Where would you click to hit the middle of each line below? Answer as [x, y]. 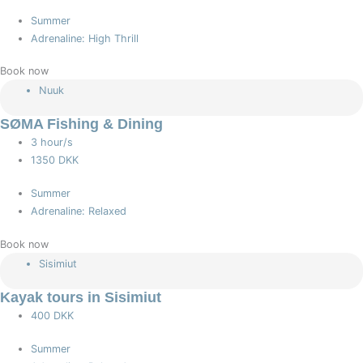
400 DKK [53, 315]
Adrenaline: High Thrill [85, 39]
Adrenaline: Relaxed [79, 211]
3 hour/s [52, 143]
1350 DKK [55, 160]
